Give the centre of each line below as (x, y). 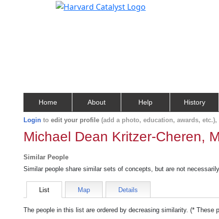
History (194, 102)
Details (128, 190)
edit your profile (75, 120)
